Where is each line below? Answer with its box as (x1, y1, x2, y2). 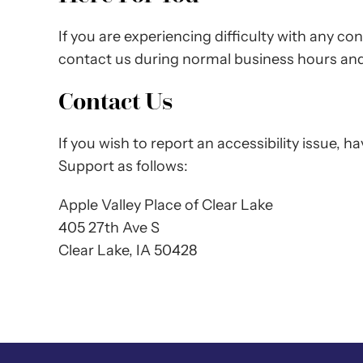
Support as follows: (58, 156, 188, 175)
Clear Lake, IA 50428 (58, 241, 197, 259)
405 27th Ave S (58, 218, 160, 237)
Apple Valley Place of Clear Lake (58, 195, 273, 214)
